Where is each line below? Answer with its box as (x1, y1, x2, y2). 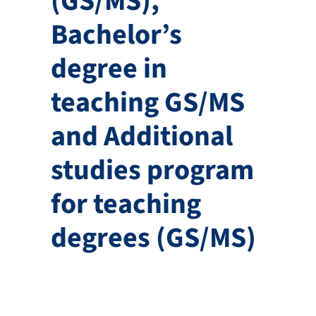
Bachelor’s (50, 14, 182, 55)
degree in (50, 48, 167, 89)
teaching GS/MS (50, 82, 245, 123)
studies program (50, 150, 254, 190)
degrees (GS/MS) (50, 217, 256, 258)
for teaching (50, 183, 201, 224)
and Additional (50, 116, 233, 157)
